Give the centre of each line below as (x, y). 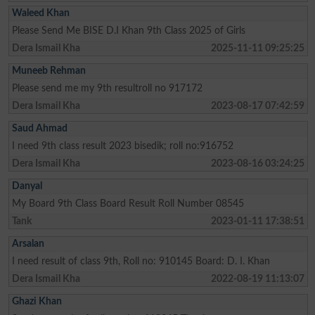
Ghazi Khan (37, 301)
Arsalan (28, 243)
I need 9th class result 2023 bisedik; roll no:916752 (122, 146)
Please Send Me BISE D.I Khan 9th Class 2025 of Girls (128, 30)
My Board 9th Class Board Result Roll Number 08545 (128, 203)
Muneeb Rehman (49, 70)
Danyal (27, 186)
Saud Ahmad (39, 128)
